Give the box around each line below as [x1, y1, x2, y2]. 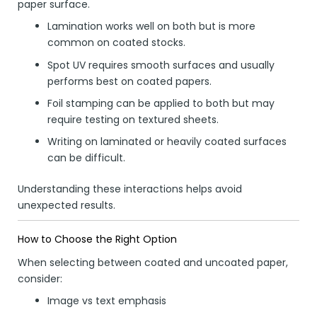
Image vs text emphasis [47, 293, 166, 308]
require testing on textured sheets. [47, 112, 219, 127]
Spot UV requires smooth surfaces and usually [47, 57, 275, 72]
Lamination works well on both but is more [47, 19, 255, 34]
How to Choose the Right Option [18, 231, 177, 246]
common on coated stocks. [47, 35, 185, 50]
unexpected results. [18, 198, 115, 213]
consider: [18, 271, 62, 286]
